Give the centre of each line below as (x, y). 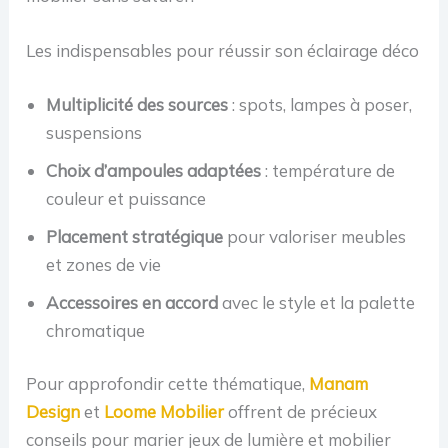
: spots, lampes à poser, (320, 104)
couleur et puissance (126, 198)
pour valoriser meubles (315, 236)
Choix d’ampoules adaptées (154, 170)
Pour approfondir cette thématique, (168, 384)
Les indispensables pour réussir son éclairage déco (223, 51)
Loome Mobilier (164, 412)
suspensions (94, 132)
